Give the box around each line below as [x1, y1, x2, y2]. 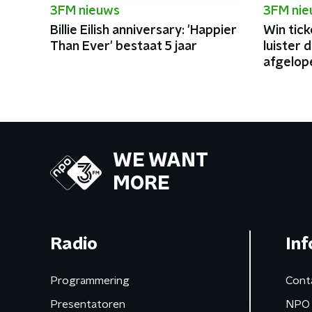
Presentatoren [50, 299, 125, 310]
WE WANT [113, 151, 208, 171]
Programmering [50, 275, 130, 286]
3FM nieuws [50, 5, 120, 17]
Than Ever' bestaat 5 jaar [50, 40, 197, 53]
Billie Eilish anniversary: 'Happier [50, 24, 237, 37]
